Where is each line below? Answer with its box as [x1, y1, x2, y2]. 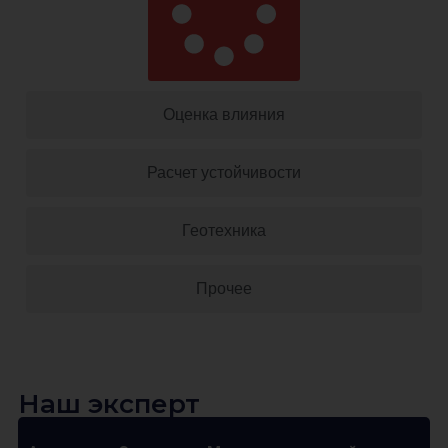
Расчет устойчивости [147, 164, 301, 182]
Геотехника [182, 222, 266, 240]
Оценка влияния [163, 106, 285, 124]
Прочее [196, 280, 252, 298]
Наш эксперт [18, 388, 200, 421]
